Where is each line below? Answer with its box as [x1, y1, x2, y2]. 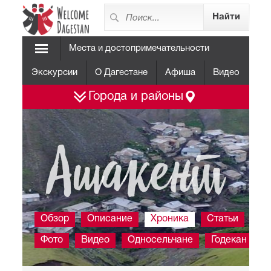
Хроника [150, 215, 189, 223]
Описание [87, 215, 132, 223]
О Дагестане [94, 68, 148, 77]
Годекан [211, 236, 247, 244]
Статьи [206, 215, 238, 223]
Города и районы [88, 91, 183, 102]
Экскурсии [31, 68, 77, 77]
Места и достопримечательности [68, 44, 209, 53]
